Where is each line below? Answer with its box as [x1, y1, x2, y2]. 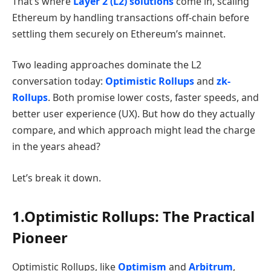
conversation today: [12, 74, 105, 88]
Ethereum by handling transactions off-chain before [12, 10, 249, 24]
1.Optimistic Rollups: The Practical [12, 206, 255, 227]
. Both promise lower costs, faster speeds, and [48, 91, 259, 105]
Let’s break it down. [12, 171, 101, 184]
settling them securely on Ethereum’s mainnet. [12, 27, 226, 41]
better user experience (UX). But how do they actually [12, 107, 255, 121]
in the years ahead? [12, 140, 100, 154]
